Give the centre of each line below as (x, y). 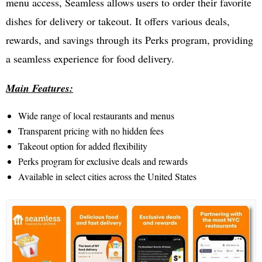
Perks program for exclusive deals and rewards (103, 161)
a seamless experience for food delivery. (90, 59)
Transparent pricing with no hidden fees (91, 131)
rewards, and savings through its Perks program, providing (130, 40)
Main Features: (39, 88)
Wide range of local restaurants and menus (96, 116)
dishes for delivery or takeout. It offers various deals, (118, 21)
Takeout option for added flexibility (82, 146)
